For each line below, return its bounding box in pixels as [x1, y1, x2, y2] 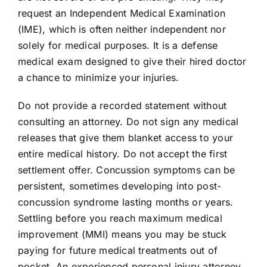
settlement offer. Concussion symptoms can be [17, 163, 235, 176]
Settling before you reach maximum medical [17, 212, 222, 224]
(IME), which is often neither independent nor [17, 23, 226, 35]
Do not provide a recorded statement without [17, 99, 227, 111]
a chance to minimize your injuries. [17, 71, 179, 83]
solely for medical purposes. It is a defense [17, 39, 218, 51]
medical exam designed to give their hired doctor [17, 55, 247, 67]
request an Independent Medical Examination [17, 7, 226, 19]
